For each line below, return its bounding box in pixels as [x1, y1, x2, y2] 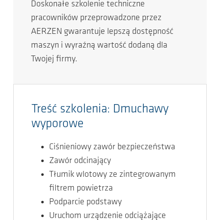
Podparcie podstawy [49, 197, 122, 207]
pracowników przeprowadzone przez [31, 13, 162, 23]
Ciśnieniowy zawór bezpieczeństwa [49, 142, 175, 152]
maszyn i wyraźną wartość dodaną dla [31, 41, 167, 50]
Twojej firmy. [31, 55, 77, 64]
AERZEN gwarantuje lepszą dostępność [31, 27, 173, 36]
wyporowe [31, 118, 83, 130]
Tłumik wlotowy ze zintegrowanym [49, 170, 176, 179]
